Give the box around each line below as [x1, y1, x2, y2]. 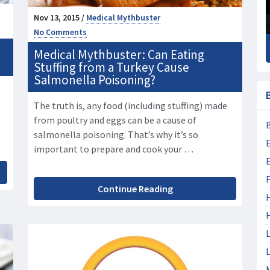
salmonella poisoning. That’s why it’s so [34, 128, 198, 141]
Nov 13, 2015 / [34, 12, 86, 24]
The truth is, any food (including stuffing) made [34, 99, 227, 112]
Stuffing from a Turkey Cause [34, 59, 189, 76]
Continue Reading [97, 183, 173, 195]
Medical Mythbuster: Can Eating [34, 46, 204, 63]
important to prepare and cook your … [34, 143, 193, 155]
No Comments [34, 27, 87, 38]
